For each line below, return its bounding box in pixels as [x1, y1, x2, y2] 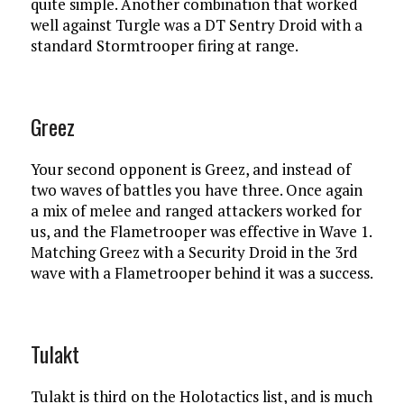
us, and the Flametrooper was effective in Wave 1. [30, 220, 372, 242]
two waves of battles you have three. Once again [30, 179, 363, 200]
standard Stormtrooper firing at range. [30, 34, 298, 56]
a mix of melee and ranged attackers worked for [30, 199, 362, 221]
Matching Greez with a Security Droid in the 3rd [30, 241, 358, 262]
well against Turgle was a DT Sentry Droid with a [30, 14, 363, 35]
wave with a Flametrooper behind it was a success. [30, 262, 373, 283]
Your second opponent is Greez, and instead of [30, 158, 351, 179]
